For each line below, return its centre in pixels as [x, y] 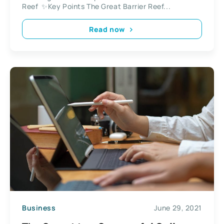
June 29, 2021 [178, 208]
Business [39, 208]
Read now [107, 29]
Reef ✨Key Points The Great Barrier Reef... [96, 6]
